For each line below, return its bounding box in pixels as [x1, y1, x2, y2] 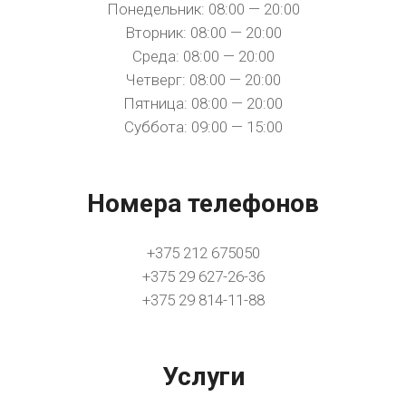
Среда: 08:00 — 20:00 [131, 47, 275, 65]
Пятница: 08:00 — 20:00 [123, 94, 283, 112]
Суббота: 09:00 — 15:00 [123, 118, 283, 136]
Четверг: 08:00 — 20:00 [125, 71, 281, 89]
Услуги [161, 362, 245, 391]
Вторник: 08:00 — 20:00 [124, 24, 282, 42]
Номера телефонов [87, 188, 319, 218]
